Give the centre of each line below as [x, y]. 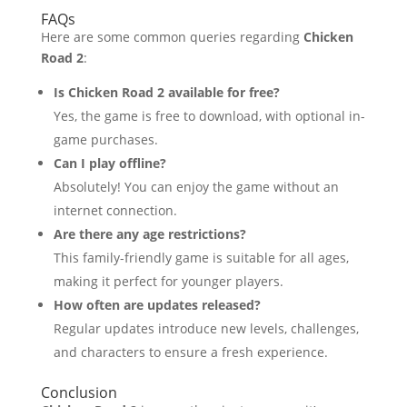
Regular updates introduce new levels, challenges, [206, 328]
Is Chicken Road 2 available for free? [166, 92]
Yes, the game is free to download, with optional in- [209, 116]
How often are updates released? [157, 305]
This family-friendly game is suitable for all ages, [201, 258]
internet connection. [115, 210]
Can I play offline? [109, 163]
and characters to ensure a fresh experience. [190, 352]
